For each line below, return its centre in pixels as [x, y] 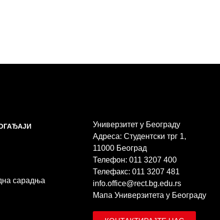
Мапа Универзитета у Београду [150, 195]
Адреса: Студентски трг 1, [140, 137]
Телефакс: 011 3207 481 [137, 172]
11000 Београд [120, 148]
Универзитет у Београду [137, 125]
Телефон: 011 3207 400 [135, 160]
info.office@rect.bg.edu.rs [137, 184]
